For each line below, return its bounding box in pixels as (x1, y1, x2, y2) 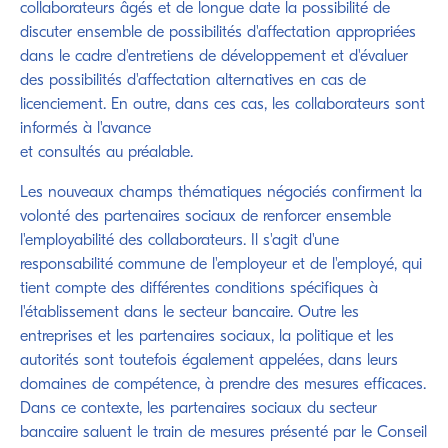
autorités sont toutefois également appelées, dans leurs (20, 353, 398, 369)
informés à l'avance (20, 121, 151, 137)
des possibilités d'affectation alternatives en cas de (20, 73, 366, 89)
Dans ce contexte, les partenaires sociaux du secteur (20, 401, 377, 417)
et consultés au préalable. (20, 145, 193, 161)
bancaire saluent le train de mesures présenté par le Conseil (20, 425, 427, 441)
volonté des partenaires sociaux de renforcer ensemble (20, 209, 391, 225)
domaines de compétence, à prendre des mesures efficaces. (20, 377, 426, 393)
